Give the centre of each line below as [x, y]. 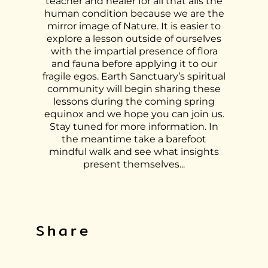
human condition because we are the [134, 13]
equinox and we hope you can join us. [134, 114]
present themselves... [134, 164]
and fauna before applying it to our [134, 64]
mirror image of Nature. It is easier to [134, 26]
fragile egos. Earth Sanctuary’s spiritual [134, 76]
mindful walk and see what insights [134, 152]
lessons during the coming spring [134, 101]
